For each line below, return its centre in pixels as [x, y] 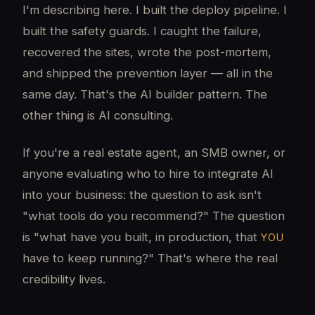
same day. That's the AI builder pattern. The [145, 95]
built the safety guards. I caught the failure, [142, 31]
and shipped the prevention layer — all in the [148, 73]
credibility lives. [64, 279]
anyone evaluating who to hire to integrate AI [148, 173]
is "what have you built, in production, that [142, 237]
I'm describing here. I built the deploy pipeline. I [155, 10]
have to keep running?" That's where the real [150, 258]
